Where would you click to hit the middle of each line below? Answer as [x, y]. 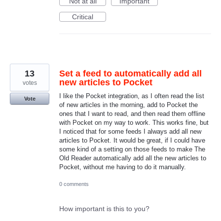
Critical [83, 17]
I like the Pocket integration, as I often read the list [132, 96]
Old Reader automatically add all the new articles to [133, 158]
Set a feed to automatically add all [130, 73]
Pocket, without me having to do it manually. [123, 167]
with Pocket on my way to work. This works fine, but [134, 122]
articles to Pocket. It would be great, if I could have [132, 140]
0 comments [74, 184]
